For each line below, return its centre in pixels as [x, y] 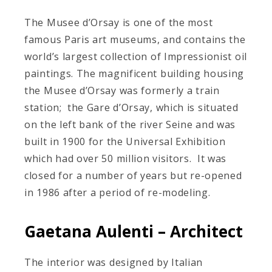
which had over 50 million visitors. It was [126, 158]
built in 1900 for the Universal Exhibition [125, 141]
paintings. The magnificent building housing [134, 73]
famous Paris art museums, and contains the [135, 39]
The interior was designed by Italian [114, 263]
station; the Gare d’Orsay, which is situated [131, 107]
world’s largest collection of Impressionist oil [136, 56]
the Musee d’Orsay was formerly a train [122, 90]
